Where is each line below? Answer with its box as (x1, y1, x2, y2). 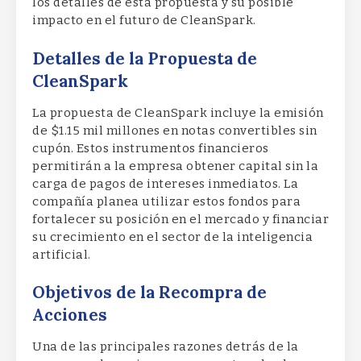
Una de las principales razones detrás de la (32, 339, 299, 355)
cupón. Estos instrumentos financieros (32, 140, 269, 156)
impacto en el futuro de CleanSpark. (32, 13, 256, 28)
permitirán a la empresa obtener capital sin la (32, 158, 318, 173)
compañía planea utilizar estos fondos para (32, 193, 301, 209)
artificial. (32, 247, 91, 262)
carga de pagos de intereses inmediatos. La (32, 176, 298, 191)
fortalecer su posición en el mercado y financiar (32, 211, 329, 226)
